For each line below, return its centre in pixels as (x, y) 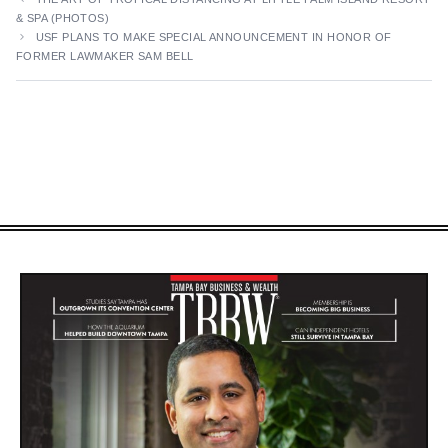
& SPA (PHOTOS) (63, 17)
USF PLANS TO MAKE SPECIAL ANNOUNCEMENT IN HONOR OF (213, 36)
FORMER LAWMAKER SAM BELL (105, 55)
